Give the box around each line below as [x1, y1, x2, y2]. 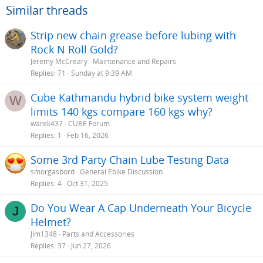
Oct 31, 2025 [67, 178, 108, 188]
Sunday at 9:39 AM [71, 68, 132, 78]
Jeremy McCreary [31, 56, 87, 66]
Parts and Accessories [62, 228, 134, 239]
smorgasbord [31, 166, 75, 177]
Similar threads [6, 2, 88, 18]
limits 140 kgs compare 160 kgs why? [31, 104, 213, 119]
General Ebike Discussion [80, 166, 163, 177]
